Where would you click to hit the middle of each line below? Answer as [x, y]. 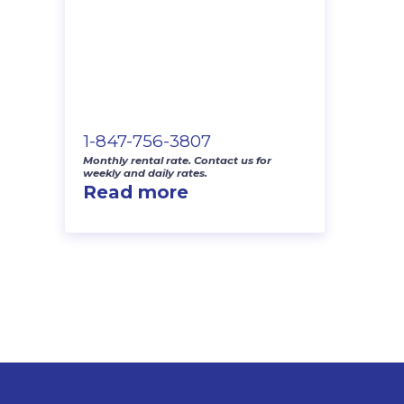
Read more [136, 192]
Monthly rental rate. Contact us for [177, 160]
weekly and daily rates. [145, 173]
